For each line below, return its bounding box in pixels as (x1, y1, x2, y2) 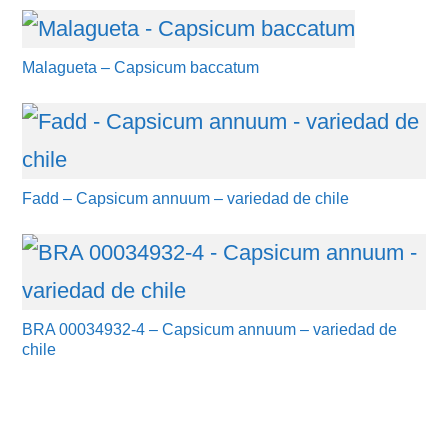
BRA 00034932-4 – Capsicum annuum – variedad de (22, 321, 398, 338)
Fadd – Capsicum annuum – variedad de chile (22, 190, 350, 207)
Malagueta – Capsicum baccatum (22, 59, 260, 76)
